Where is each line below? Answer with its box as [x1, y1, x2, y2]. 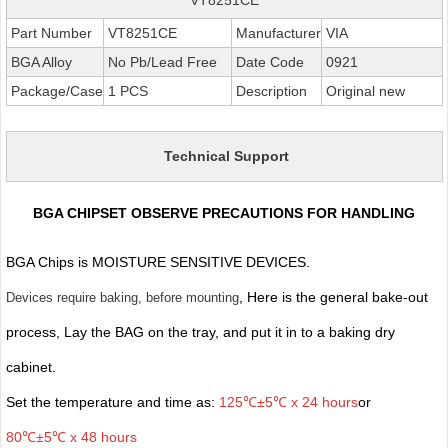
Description [231, 82, 307, 99]
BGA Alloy [6, 53, 72, 70]
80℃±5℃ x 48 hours [5, 428, 137, 445]
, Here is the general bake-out [238, 288, 428, 305]
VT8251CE [103, 24, 177, 41]
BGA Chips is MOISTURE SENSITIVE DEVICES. [5, 253, 314, 270]
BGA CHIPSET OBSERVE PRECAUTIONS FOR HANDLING [33, 204, 415, 221]
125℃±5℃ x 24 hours [218, 393, 358, 410]
